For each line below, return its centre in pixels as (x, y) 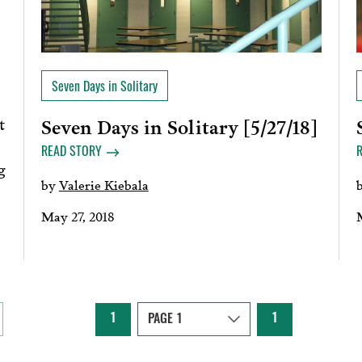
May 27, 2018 (78, 216)
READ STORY (71, 152)
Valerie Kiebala (103, 184)
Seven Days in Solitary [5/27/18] (179, 126)
